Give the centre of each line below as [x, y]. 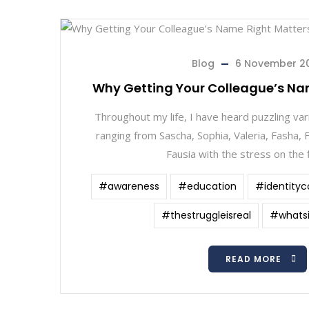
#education [207, 186]
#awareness [129, 186]
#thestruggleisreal [206, 215]
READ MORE [253, 259]
